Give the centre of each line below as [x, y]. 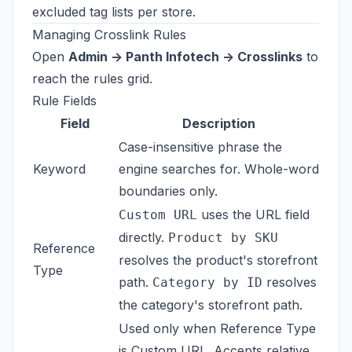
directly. [143, 237]
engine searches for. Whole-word [219, 169]
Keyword [59, 169]
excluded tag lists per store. [114, 11]
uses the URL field [253, 214]
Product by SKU [223, 237]
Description [219, 123]
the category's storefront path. [211, 304]
